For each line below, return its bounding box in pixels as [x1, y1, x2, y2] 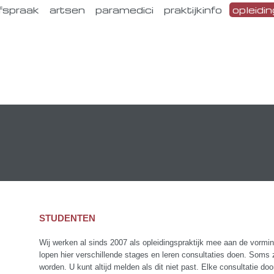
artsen [50, 4, 85, 16]
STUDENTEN [39, 213, 95, 223]
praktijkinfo [164, 4, 222, 16]
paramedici [95, 4, 154, 16]
